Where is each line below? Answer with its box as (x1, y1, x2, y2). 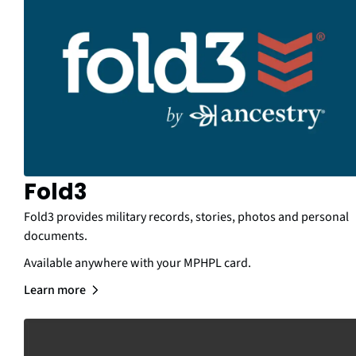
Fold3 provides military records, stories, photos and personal (24, 207, 349, 226)
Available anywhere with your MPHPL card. (24, 253, 251, 272)
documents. (24, 226, 87, 245)
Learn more (24, 281, 86, 299)
